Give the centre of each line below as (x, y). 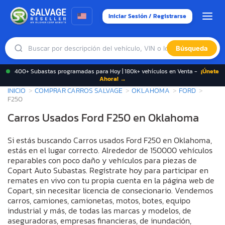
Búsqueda (192, 48)
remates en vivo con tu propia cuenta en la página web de (111, 180)
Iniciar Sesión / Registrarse (148, 16)
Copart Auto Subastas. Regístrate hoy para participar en (108, 170)
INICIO (17, 90)
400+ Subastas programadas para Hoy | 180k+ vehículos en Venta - (106, 71)
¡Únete (210, 71)
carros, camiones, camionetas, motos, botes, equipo (99, 200)
